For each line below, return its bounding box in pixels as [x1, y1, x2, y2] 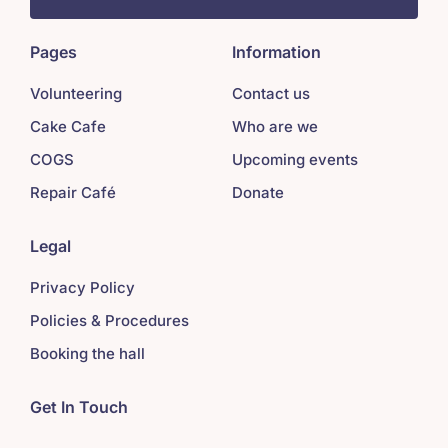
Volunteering [29, 84, 122, 104]
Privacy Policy [29, 278, 135, 298]
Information [231, 42, 321, 63]
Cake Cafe [29, 117, 106, 137]
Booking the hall [29, 344, 145, 364]
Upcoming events [231, 150, 358, 170]
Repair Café [29, 183, 116, 203]
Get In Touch [29, 397, 128, 418]
